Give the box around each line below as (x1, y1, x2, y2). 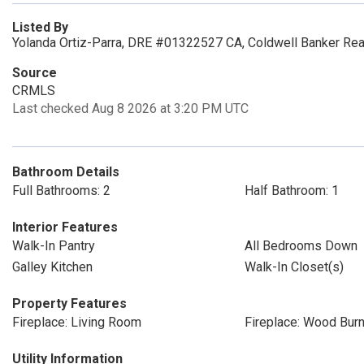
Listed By (12, 19, 68, 35)
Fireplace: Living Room (12, 314, 141, 330)
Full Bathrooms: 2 (12, 183, 110, 198)
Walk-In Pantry (12, 238, 95, 253)
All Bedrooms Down (244, 238, 357, 253)
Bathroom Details (12, 164, 119, 180)
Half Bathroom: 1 (244, 183, 339, 198)
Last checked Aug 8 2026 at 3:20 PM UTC (12, 101, 249, 116)
